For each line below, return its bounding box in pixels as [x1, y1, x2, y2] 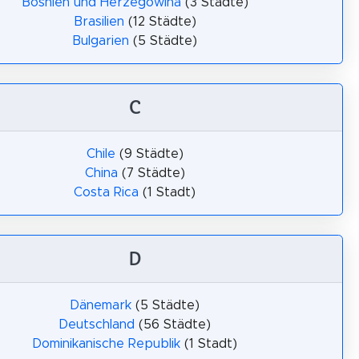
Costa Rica [74, 186, 139, 199]
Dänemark [70, 299, 131, 312]
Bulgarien [72, 34, 129, 47]
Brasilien [73, 15, 124, 28]
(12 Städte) [123, 15, 196, 28]
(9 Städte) [115, 147, 184, 160]
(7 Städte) [117, 167, 185, 179]
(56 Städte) [135, 318, 211, 331]
